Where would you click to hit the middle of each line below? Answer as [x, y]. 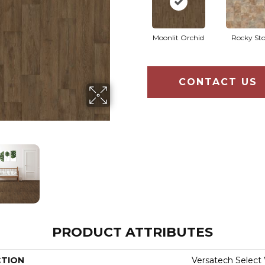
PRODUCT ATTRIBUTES [132, 232]
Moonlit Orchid [178, 38]
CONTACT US [218, 82]
